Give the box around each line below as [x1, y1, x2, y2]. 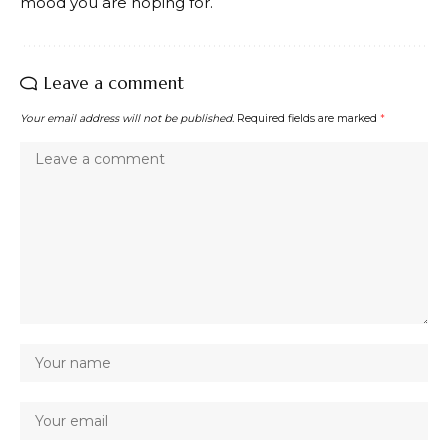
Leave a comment [44, 71, 184, 94]
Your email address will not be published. [20, 111, 234, 125]
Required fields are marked [237, 111, 380, 125]
